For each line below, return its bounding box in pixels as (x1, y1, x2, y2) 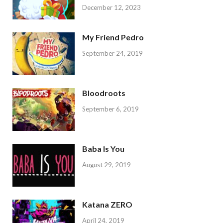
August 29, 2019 (82, 160, 131, 169)
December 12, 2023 (82, 3, 141, 11)
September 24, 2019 (82, 49, 143, 57)
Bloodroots (82, 88, 125, 98)
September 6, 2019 (82, 105, 139, 113)
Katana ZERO (82, 200, 132, 210)
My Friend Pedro (82, 32, 144, 42)
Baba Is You (82, 144, 124, 154)
